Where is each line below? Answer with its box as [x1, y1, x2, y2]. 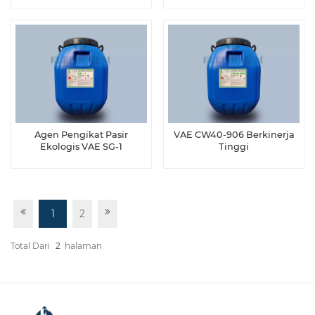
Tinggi [219, 141, 249, 152]
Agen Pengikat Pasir [34, 129, 128, 140]
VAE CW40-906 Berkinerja [173, 129, 295, 140]
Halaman [65, 240, 102, 252]
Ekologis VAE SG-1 [40, 141, 122, 152]
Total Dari [11, 240, 51, 252]
